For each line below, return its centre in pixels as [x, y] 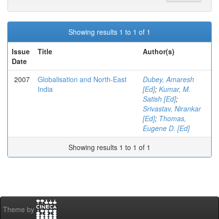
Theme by [20, 209]
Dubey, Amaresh [168, 79]
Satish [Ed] [159, 99]
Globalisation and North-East [82, 79]
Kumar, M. [175, 89]
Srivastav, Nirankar [172, 109]
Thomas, [173, 118]
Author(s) [159, 51]
